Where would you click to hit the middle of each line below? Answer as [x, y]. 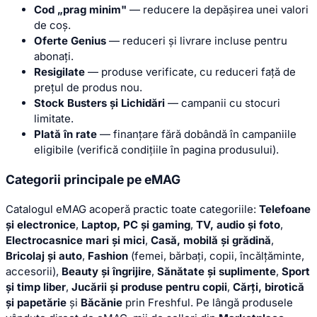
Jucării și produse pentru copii [149, 287]
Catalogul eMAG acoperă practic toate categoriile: [132, 209]
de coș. [52, 25]
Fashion [108, 255]
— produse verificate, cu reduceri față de [190, 72]
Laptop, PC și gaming [136, 224]
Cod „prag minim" [80, 10]
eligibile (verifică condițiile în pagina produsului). [156, 150]
